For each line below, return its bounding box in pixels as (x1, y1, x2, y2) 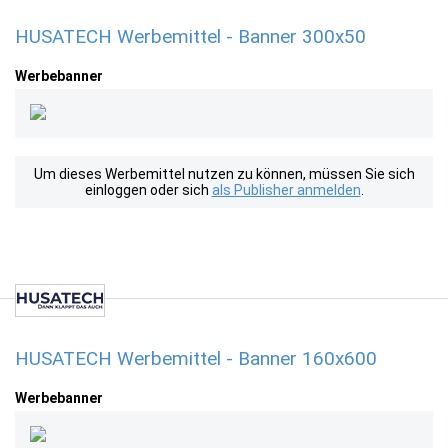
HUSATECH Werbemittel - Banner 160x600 (15, 347, 377, 370)
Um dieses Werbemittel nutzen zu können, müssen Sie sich (33, 166, 415, 182)
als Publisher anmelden (211, 182, 361, 198)
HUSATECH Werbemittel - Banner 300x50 (15, 25, 366, 48)
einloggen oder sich (84, 182, 212, 198)
